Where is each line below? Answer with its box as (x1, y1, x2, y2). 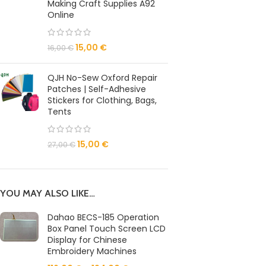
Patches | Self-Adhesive (47, 83, 146, 95)
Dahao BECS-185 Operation (47, 211, 159, 223)
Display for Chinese (47, 234, 127, 246)
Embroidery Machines (47, 245, 137, 257)
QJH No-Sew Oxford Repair (47, 72, 157, 84)
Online (47, 9, 74, 21)
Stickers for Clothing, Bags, (47, 94, 157, 106)
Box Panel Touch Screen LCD (47, 223, 166, 235)
